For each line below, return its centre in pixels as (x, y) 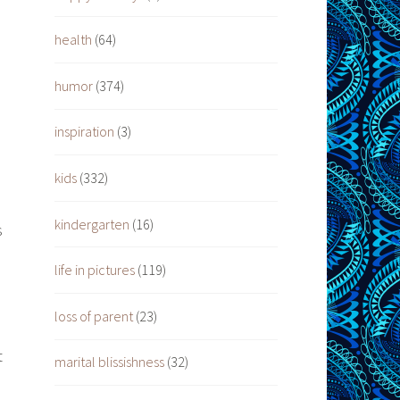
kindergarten (92, 224)
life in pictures (95, 270)
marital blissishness (109, 362)
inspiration (84, 132)
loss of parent (94, 316)
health (73, 40)
